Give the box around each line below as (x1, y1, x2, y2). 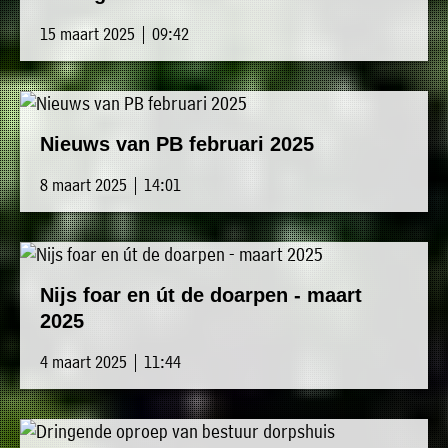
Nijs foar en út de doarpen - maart (40, 284, 362, 307)
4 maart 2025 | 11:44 (40, 351, 181, 373)
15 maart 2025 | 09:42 (40, 23, 189, 45)
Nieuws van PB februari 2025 (40, 133, 314, 156)
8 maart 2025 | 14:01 (40, 174, 181, 196)
